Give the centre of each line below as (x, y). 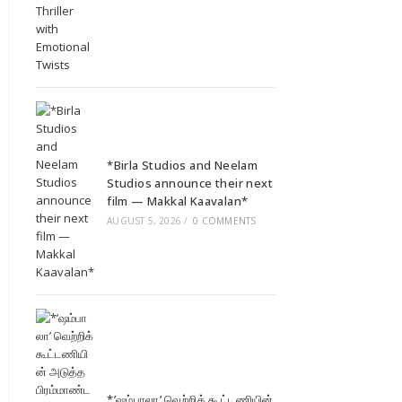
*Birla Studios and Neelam (183, 166)
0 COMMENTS (225, 221)
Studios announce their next (190, 184)
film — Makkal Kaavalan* (178, 201)
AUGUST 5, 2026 (144, 221)
